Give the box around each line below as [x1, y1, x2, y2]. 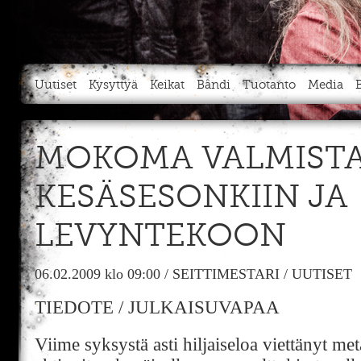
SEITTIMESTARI [172, 266, 280, 282]
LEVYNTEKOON [35, 221, 286, 253]
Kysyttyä [89, 79, 138, 91]
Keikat [150, 79, 185, 91]
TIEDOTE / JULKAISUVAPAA [35, 297, 280, 317]
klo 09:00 [105, 266, 160, 282]
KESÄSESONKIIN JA [35, 182, 348, 214]
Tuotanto [243, 79, 296, 91]
